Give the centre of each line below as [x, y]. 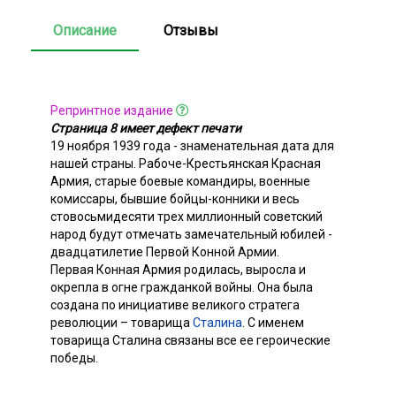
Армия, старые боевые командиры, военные [180, 181]
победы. [74, 358]
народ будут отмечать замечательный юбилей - [191, 234]
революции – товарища [122, 322]
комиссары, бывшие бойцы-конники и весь [175, 198]
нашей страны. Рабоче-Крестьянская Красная [186, 163]
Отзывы [191, 30]
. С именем [273, 322]
